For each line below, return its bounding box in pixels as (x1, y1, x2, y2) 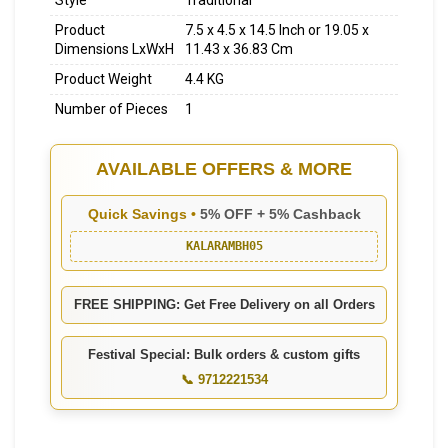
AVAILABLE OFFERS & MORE (96, 159, 352, 180)
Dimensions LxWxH (55, 41, 174, 58)
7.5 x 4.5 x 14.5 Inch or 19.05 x (185, 22, 369, 39)
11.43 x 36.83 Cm (185, 41, 293, 58)
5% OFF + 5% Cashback (199, 207, 361, 223)
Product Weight (55, 71, 152, 88)
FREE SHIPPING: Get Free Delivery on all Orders (73, 297, 375, 313)
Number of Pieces (55, 101, 168, 118)
